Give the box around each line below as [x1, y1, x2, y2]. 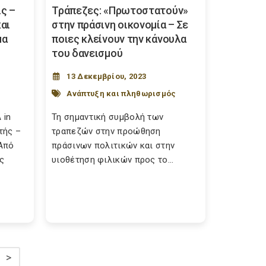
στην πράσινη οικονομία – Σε [52, 18, 189, 31]
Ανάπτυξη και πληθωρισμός [66, 88, 176, 98]
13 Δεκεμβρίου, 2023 [66, 72, 147, 81]
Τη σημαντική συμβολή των [52, 112, 164, 122]
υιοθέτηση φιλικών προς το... [52, 154, 174, 165]
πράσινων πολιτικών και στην [52, 140, 175, 151]
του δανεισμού [52, 47, 123, 59]
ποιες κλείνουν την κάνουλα [52, 33, 186, 45]
